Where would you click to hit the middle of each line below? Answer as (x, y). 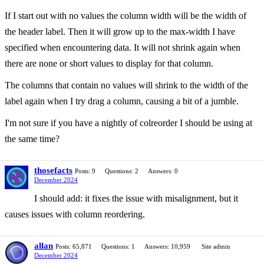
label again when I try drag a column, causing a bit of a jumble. (122, 101)
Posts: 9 (85, 171)
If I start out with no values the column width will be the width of (126, 16)
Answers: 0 (163, 171)
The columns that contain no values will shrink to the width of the (126, 85)
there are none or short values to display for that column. (109, 63)
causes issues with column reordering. (75, 214)
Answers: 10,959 (167, 246)
